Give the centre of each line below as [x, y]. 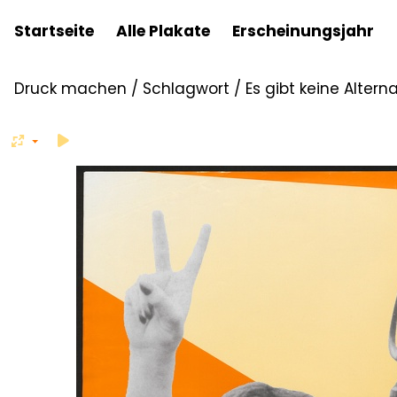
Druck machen [70, 89]
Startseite [54, 31]
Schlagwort [186, 89]
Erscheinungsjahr [303, 31]
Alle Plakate [163, 31]
